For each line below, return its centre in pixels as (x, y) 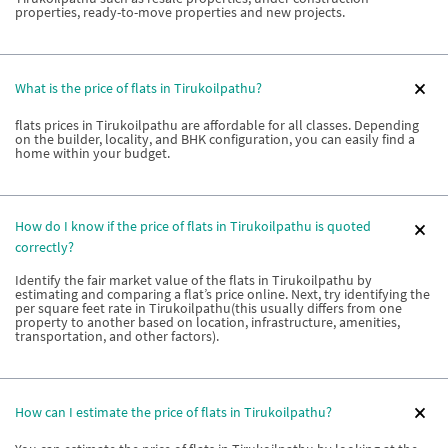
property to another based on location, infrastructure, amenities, (207, 321)
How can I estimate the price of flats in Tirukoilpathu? (173, 412)
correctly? (44, 246)
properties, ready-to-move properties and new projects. (180, 11)
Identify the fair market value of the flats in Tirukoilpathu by (193, 279)
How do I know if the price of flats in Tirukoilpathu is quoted (193, 225)
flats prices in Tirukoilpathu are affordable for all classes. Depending (217, 124)
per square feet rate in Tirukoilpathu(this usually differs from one (208, 307)
